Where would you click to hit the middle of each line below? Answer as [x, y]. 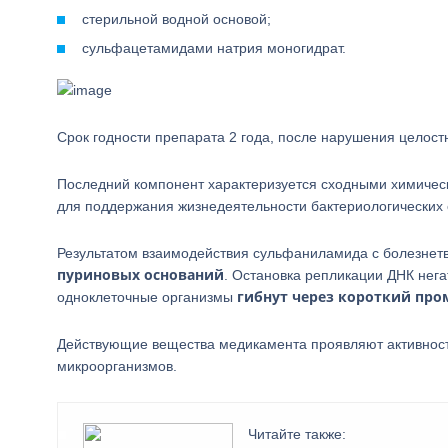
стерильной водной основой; [176, 19]
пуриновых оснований [140, 274]
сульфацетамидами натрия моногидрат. [214, 48]
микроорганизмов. [117, 366]
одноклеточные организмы [147, 297]
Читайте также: [297, 434]
